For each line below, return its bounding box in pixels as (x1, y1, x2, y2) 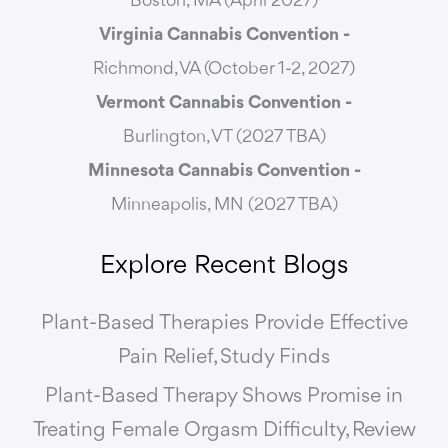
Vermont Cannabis (96, 94, 244, 113)
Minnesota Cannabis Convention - (87, 162, 361, 181)
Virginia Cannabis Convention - (98, 26, 350, 45)
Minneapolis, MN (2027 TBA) (110, 196, 338, 215)
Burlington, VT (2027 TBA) (122, 128, 326, 147)
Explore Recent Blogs (100, 252, 348, 280)
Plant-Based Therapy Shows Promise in (45, 386, 403, 408)
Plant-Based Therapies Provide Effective (40, 313, 408, 335)
